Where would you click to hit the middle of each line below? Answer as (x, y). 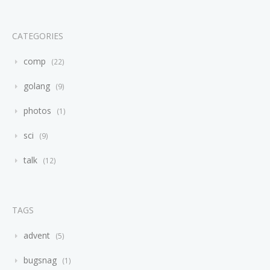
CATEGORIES (38, 36)
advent (37, 235)
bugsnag (40, 260)
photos (37, 110)
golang (37, 86)
